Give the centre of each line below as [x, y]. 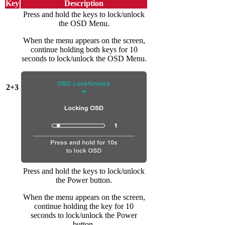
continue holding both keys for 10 [84, 50]
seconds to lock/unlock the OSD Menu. [84, 59]
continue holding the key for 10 [84, 206]
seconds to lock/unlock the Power [84, 215]
